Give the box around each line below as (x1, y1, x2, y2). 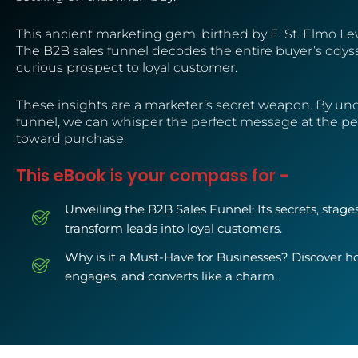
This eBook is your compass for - (16, 164, 289, 188)
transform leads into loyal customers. (64, 221, 282, 237)
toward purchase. (16, 130, 126, 146)
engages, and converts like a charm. (64, 268, 277, 284)
